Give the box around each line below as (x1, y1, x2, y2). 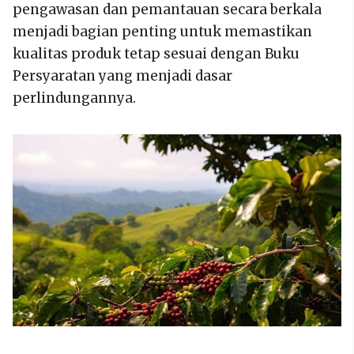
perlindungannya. (13, 89, 136, 107)
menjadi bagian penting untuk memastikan (13, 23, 312, 41)
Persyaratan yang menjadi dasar (13, 67, 232, 85)
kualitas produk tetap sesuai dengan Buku (13, 45, 299, 63)
